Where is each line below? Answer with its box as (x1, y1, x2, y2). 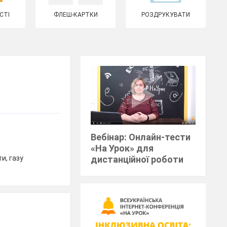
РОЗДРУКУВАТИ (141, 11, 191, 18)
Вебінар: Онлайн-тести (91, 132, 191, 143)
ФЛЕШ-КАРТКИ (53, 11, 98, 18)
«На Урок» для (91, 143, 154, 154)
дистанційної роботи (91, 154, 184, 165)
